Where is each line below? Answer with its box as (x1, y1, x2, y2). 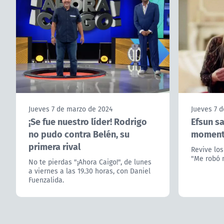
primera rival (28, 139, 80, 153)
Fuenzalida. (28, 175, 64, 185)
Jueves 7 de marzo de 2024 (28, 104, 112, 114)
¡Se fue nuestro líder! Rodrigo (28, 114, 147, 128)
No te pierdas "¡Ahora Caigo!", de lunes (28, 157, 151, 167)
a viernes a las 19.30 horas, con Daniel (28, 166, 150, 176)
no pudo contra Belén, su (28, 127, 129, 141)
